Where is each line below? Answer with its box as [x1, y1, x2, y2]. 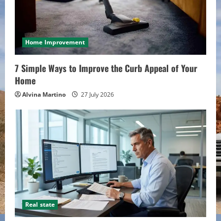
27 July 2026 [79, 90, 114, 99]
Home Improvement [25, 37, 85, 46]
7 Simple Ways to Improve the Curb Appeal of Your [15, 61, 197, 74]
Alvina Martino [22, 90, 66, 99]
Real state [25, 200, 55, 209]
